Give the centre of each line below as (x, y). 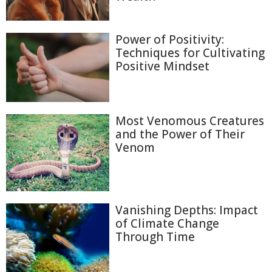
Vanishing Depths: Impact (187, 210)
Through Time (155, 237)
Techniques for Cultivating (190, 53)
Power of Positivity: (170, 40)
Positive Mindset (162, 66)
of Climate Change (167, 224)
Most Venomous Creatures (190, 121)
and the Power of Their (180, 134)
